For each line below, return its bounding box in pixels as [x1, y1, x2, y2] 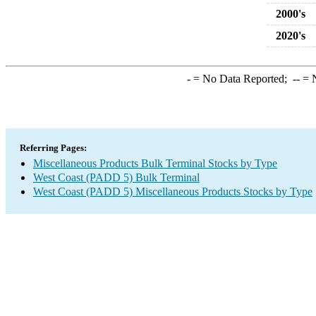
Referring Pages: [20, 142, 87, 153]
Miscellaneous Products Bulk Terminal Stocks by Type [33, 157, 277, 169]
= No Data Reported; [190, 73, 293, 85]
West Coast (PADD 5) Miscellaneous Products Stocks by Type [33, 186, 312, 197]
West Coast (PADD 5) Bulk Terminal [33, 171, 200, 183]
